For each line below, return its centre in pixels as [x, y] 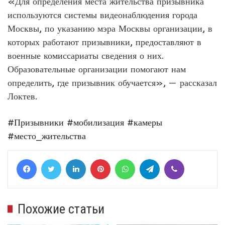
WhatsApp [153, 158]
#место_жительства [47, 136]
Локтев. [22, 96]
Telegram [177, 158]
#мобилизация [95, 122]
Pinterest [126, 158]
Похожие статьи [61, 209]
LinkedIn [99, 158]
